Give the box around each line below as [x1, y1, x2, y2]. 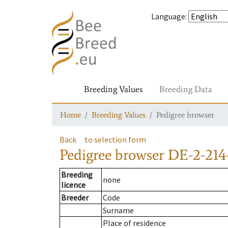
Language [151, 11, 185, 21]
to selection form [84, 134, 146, 145]
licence [61, 180, 85, 190]
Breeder [61, 192, 89, 203]
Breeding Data [159, 83, 212, 95]
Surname [103, 205, 134, 216]
